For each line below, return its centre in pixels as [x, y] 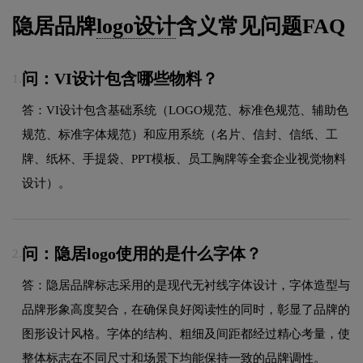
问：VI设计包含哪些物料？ [120, 79]
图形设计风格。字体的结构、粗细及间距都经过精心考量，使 [186, 333]
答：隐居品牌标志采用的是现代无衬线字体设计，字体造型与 [186, 285]
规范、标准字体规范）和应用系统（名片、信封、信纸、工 [180, 134]
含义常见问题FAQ [261, 27]
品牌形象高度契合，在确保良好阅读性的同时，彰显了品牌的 [186, 309]
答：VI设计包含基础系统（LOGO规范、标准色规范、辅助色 [185, 110]
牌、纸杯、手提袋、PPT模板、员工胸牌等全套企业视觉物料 [184, 158]
